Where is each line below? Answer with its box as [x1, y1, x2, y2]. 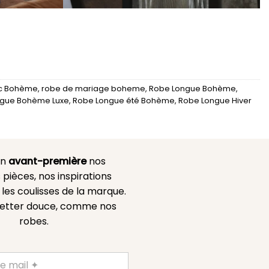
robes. [19, 214, 49, 228]
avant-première [8, 154, 86, 168]
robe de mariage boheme [41, 83, 145, 94]
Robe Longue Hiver [178, 95, 252, 106]
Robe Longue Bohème [149, 83, 236, 94]
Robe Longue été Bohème [73, 95, 175, 106]
